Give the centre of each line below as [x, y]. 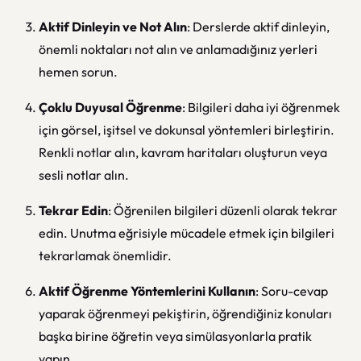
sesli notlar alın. [84, 175]
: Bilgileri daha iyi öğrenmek [261, 107]
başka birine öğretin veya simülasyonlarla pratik [175, 336]
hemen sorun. [78, 72]
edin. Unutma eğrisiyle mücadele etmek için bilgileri [187, 233]
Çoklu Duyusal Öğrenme [110, 107]
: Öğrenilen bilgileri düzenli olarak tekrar [223, 210]
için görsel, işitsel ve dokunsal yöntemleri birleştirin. [187, 130]
